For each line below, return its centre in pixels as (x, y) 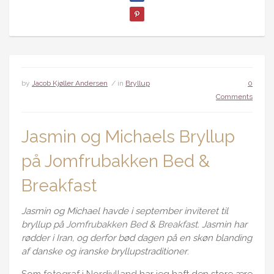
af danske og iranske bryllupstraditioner (104, 251)
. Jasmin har (222, 224)
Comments (234, 97)
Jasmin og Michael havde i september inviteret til (125, 211)
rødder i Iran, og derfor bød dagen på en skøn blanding (137, 238)
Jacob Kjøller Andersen (70, 83)
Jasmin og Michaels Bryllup (128, 137)
